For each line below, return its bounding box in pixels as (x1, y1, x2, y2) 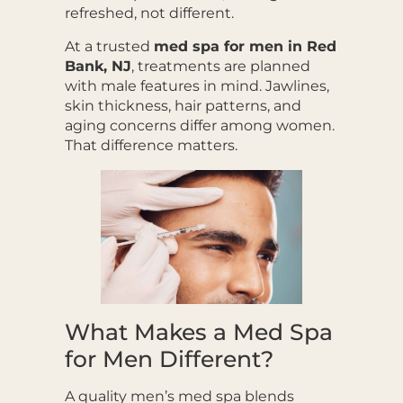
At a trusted (64, 37, 154, 55)
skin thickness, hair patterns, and (64, 96, 301, 114)
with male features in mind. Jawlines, (64, 76, 329, 94)
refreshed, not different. (64, 4, 234, 22)
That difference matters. (64, 136, 237, 154)
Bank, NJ (64, 57, 131, 75)
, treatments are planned (130, 57, 310, 75)
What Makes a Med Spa (64, 318, 333, 346)
